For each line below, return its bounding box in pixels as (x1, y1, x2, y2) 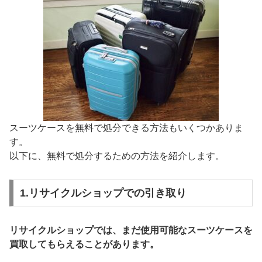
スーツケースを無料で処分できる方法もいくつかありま (9, 122, 243, 133)
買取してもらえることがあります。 (9, 239, 159, 250)
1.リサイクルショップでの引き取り (19, 187, 187, 199)
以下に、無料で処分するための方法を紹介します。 (9, 150, 225, 161)
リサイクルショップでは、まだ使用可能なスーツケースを (9, 225, 253, 236)
